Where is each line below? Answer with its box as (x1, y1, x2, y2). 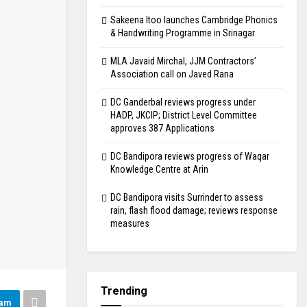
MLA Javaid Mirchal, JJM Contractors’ (110, 56, 256, 66)
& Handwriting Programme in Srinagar (110, 27, 255, 38)
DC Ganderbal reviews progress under (110, 97, 256, 108)
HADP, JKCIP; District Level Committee (110, 110, 257, 121)
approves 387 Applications (110, 123, 214, 134)
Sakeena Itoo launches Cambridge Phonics (110, 14, 278, 25)
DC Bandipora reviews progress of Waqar (110, 151, 269, 162)
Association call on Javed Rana (110, 69, 234, 79)
